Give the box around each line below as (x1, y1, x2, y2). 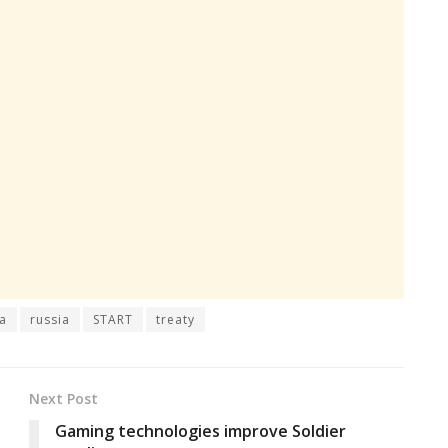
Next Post (29, 389, 98, 409)
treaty (156, 311, 195, 329)
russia (30, 311, 70, 329)
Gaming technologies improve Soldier (55, 420, 346, 443)
